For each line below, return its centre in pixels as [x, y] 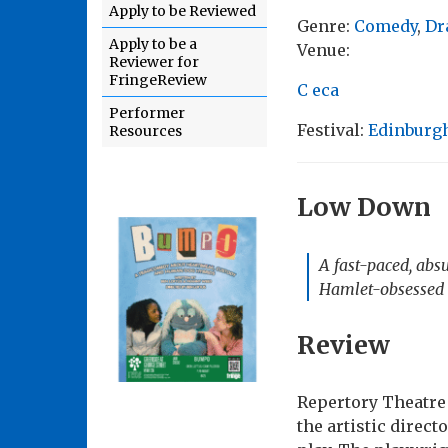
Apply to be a [153, 44]
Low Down [364, 207]
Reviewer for [154, 62]
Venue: [323, 50]
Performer [147, 113]
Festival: [332, 130]
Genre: [325, 26]
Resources [145, 131]
